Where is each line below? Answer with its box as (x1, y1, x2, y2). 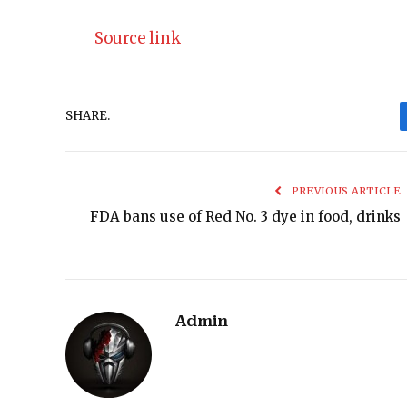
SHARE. (65, 108, 110, 124)
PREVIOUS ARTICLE (288, 184, 401, 197)
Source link (94, 28, 181, 48)
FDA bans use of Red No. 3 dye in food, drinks (90, 207, 401, 225)
